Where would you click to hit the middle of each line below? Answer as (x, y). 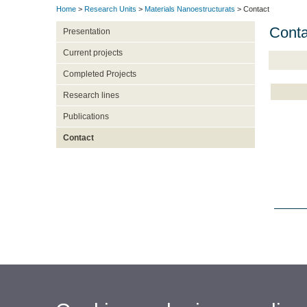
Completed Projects (99, 74)
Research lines (91, 96)
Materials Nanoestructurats (190, 9)
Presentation (86, 32)
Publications (86, 117)
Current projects (93, 53)
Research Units (110, 9)
